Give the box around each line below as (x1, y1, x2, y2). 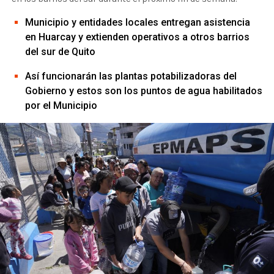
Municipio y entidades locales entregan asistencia (24, 17, 250, 28)
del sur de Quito (24, 46, 95, 57)
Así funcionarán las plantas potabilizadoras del (24, 70, 237, 82)
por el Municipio (24, 100, 97, 111)
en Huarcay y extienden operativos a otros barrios (24, 31, 250, 43)
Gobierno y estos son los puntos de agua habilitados (24, 85, 262, 97)
